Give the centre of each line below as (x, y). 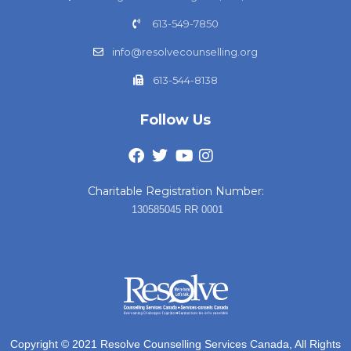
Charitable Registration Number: (175, 191)
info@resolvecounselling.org (185, 51)
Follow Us (175, 119)
